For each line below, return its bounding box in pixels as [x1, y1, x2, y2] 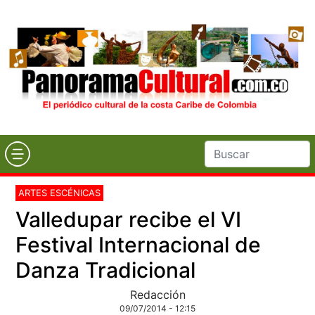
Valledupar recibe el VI [15, 206, 242, 232]
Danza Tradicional [15, 257, 196, 283]
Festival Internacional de [15, 231, 262, 257]
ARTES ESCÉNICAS [18, 186, 101, 198]
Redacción [129, 287, 186, 302]
